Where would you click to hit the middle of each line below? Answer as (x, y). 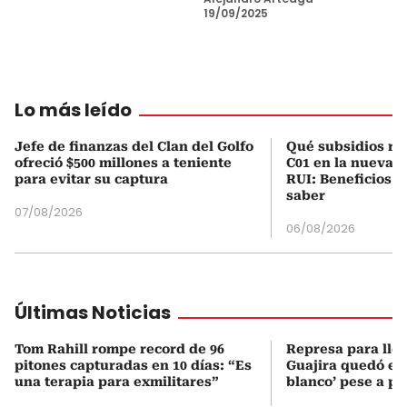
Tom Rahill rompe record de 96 (119, 348)
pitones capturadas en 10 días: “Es (133, 365)
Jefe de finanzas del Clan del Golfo (134, 146)
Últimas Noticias (93, 312)
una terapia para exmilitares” (117, 381)
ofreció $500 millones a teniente (123, 162)
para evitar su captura (91, 179)
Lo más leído (73, 109)
